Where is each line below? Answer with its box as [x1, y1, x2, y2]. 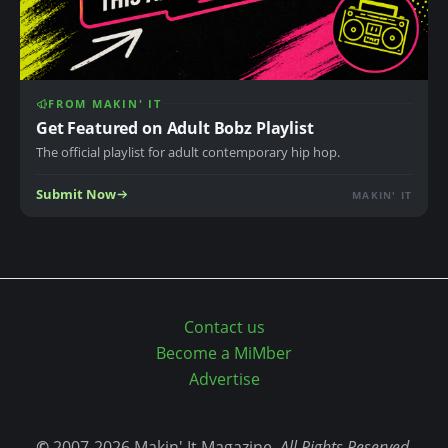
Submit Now [36, 186, 116, 203]
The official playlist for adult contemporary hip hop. [36, 144, 340, 161]
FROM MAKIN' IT [48, 96, 162, 111]
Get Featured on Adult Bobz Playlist [36, 117, 314, 139]
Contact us [183, 316, 265, 338]
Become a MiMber [156, 342, 292, 364]
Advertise [188, 368, 260, 390]
